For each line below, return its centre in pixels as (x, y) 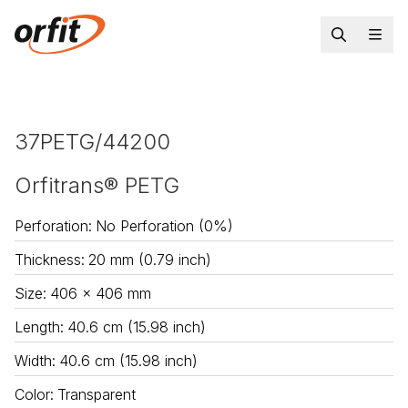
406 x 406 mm (101, 294)
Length (37, 327)
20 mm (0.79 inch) (150, 260)
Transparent (97, 395)
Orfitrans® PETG (97, 186)
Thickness (48, 260)
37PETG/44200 (92, 142)
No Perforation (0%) (164, 226)
